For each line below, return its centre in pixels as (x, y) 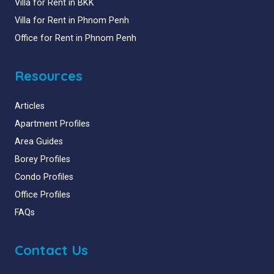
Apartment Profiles (52, 124)
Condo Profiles (44, 177)
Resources (49, 76)
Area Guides (39, 141)
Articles (30, 106)
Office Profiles (43, 194)
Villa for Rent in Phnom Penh (72, 20)
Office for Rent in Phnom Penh (76, 38)
